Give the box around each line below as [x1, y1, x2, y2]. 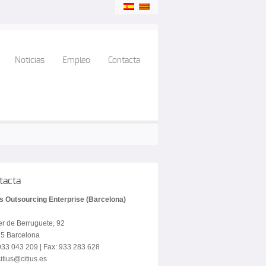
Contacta [108, 56, 140, 65]
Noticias [15, 56, 45, 65]
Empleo [62, 56, 90, 65]
